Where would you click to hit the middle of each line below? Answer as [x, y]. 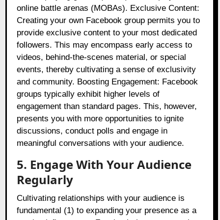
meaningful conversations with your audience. [101, 143]
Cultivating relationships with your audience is [101, 198]
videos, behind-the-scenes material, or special [102, 57]
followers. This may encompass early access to [105, 45]
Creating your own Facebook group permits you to [109, 21]
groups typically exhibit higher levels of [88, 94]
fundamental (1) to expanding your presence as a [107, 211]
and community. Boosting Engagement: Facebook [108, 82]
